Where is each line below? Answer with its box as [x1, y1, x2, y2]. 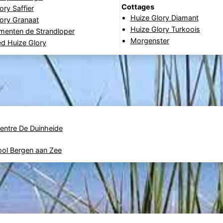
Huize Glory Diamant [130, 13, 199, 22]
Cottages [121, 2, 154, 11]
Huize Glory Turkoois [130, 25, 200, 34]
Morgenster [130, 36, 169, 45]
